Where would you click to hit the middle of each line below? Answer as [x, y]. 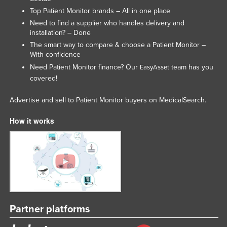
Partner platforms [50, 209]
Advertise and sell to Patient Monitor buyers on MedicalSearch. [108, 100]
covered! [43, 78]
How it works [32, 120]
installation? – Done [60, 32]
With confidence [55, 54]
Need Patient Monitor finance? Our [85, 67]
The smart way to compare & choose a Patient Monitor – [118, 45]
